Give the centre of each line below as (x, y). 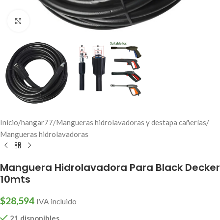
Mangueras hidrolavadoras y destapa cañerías (131, 122)
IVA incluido (56, 201)
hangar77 (37, 122)
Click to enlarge (55, 21)
